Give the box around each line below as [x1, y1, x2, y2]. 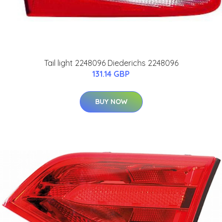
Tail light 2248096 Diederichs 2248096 [44, 57, 178, 68]
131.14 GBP [92, 68, 130, 79]
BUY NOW [95, 97, 127, 106]
